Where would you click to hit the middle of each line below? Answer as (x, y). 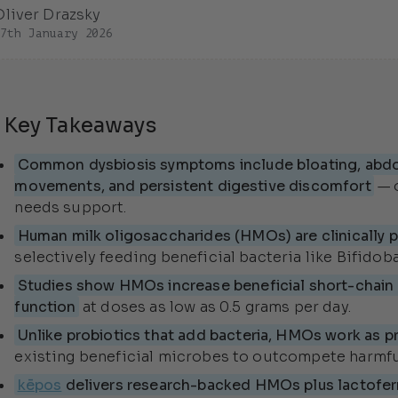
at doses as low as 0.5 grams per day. (215, 306)
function (45, 306)
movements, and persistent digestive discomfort (193, 186)
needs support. (71, 207)
